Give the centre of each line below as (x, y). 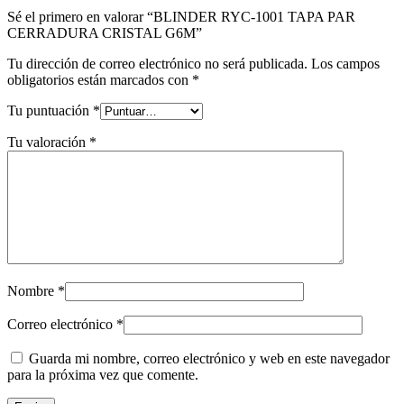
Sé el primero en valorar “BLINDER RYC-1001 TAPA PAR (181, 16)
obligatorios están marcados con (100, 79)
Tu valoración (48, 142)
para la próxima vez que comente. (103, 374)
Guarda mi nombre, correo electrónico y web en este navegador (209, 358)
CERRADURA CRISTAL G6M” (105, 32)
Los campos (345, 63)
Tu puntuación (50, 110)
